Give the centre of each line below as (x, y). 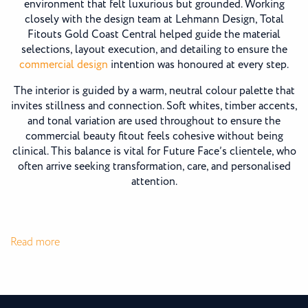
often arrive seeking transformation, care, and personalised (154, 166)
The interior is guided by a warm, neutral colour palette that (154, 91)
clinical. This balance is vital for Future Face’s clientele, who (154, 151)
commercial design (64, 65)
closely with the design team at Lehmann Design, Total (154, 19)
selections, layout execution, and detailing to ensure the (154, 49)
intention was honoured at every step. (198, 65)
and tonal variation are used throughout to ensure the (154, 121)
